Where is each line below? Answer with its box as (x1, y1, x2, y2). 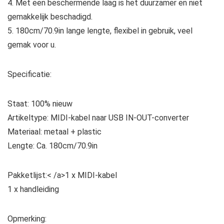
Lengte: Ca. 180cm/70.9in (7, 140, 97, 150)
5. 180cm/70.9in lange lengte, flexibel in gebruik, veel (7, 25, 192, 35)
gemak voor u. (7, 39, 56, 49)
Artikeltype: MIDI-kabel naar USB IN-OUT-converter (7, 112, 189, 122)
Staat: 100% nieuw (7, 98, 72, 108)
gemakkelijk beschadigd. (7, 11, 92, 21)
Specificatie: (7, 69, 51, 79)
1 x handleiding (7, 184, 59, 194)
